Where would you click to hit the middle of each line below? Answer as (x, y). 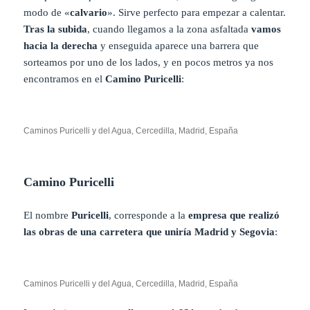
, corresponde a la (149, 216)
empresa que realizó (234, 216)
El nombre (48, 216)
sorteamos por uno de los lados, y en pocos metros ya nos (149, 63)
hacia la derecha (61, 46)
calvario (89, 13)
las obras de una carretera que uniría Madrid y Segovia (149, 232)
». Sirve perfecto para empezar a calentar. (197, 13)
